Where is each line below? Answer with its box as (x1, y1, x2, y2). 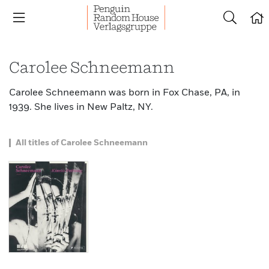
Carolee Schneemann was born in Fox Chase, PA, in (9, 88, 240, 98)
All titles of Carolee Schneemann (16, 139, 148, 147)
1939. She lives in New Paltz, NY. (9, 103, 153, 112)
